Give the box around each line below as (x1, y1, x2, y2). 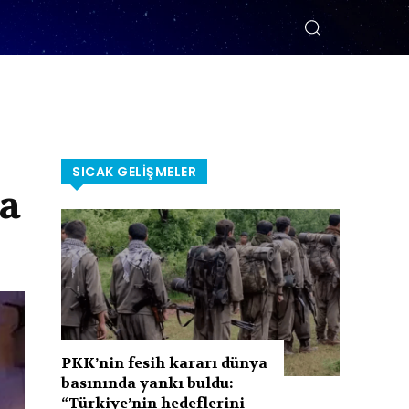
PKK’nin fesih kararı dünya (61, 352, 268, 372)
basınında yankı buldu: (61, 372, 234, 393)
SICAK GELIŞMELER (72, 163, 197, 181)
